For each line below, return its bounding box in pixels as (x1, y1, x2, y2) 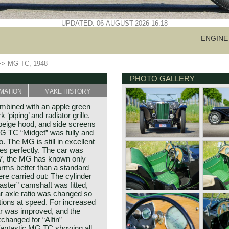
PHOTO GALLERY (130, 74, 195, 83)
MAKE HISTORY (44, 88, 91, 95)
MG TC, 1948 (8, 60, 48, 67)
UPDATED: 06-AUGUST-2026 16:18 (61, 19, 168, 27)
